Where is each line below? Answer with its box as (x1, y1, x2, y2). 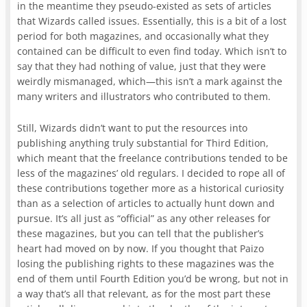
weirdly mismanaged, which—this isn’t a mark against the (17, 74, 283, 88)
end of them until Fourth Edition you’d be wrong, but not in (17, 271, 289, 285)
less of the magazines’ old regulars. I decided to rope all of (17, 166, 286, 180)
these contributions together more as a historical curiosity (17, 181, 284, 195)
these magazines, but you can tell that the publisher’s (17, 226, 265, 240)
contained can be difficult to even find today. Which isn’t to (17, 44, 287, 58)
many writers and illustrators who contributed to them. (17, 89, 274, 103)
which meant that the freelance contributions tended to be (17, 151, 288, 164)
